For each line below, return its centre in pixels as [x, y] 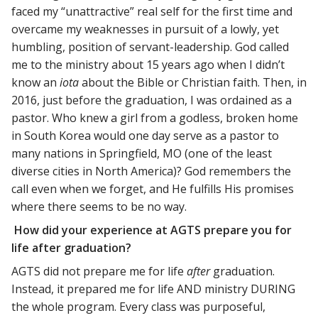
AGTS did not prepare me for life [99, 271]
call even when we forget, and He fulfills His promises [153, 188]
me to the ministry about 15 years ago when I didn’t [148, 64]
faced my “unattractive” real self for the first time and [152, 11]
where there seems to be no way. [99, 206]
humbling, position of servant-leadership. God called [150, 46]
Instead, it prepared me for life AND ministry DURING [153, 289]
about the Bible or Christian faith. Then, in [193, 82]
